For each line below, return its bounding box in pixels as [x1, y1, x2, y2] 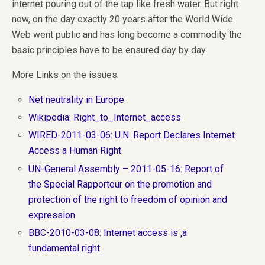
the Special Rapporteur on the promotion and [28, 178, 212, 190]
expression [28, 209, 76, 221]
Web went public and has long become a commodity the [12, 29, 242, 41]
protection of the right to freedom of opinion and [28, 193, 228, 205]
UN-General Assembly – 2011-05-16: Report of [28, 163, 224, 174]
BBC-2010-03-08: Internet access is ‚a [28, 227, 188, 238]
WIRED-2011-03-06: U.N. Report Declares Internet [28, 130, 235, 141]
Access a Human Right [28, 145, 122, 157]
